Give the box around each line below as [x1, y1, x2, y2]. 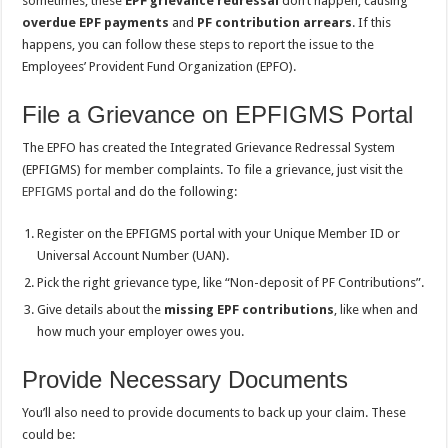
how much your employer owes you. [37, 324, 245, 340]
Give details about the [37, 302, 165, 318]
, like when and [334, 302, 419, 318]
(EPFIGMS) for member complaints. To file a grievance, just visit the [22, 162, 404, 178]
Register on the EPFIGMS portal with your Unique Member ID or [37, 226, 401, 242]
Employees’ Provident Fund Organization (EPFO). [22, 59, 297, 75]
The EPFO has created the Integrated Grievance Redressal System [22, 140, 396, 156]
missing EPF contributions [164, 302, 335, 318]
